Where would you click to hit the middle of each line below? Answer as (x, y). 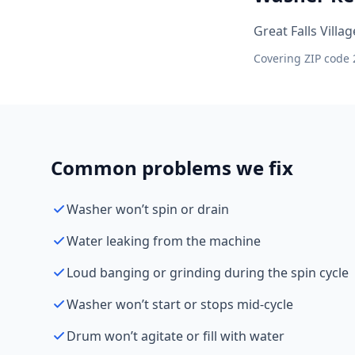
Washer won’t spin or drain (148, 209)
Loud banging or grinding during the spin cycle (208, 273)
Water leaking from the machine (164, 241)
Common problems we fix (172, 168)
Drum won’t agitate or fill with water (176, 336)
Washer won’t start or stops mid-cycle (180, 304)
